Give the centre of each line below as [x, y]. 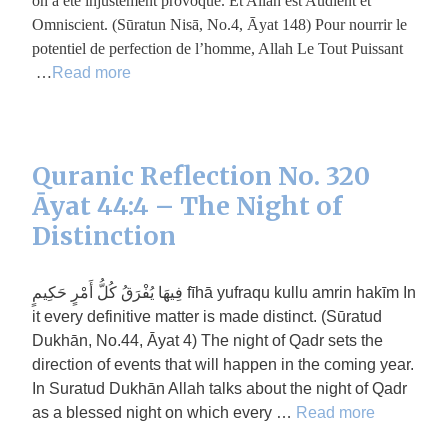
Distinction [104, 236]
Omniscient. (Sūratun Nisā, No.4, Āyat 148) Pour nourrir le [219, 24]
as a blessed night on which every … [164, 412]
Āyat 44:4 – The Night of [187, 206]
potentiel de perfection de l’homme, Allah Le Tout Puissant [217, 48]
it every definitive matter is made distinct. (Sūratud [207, 316]
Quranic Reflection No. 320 [201, 176]
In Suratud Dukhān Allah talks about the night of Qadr [219, 388]
